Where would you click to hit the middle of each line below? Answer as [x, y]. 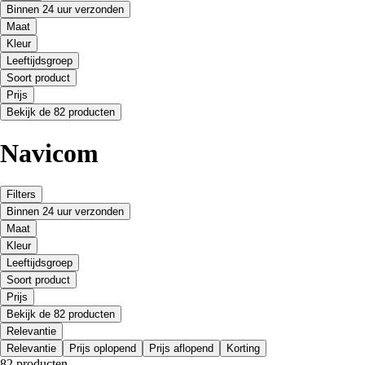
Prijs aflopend [181, 349]
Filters [21, 195]
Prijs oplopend [103, 349]
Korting [243, 349]
